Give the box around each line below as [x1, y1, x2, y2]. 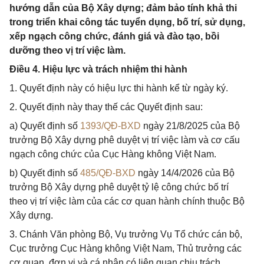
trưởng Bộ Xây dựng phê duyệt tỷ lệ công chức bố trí [9, 182, 229, 192]
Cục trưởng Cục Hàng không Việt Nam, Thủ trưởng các [9, 243, 242, 253]
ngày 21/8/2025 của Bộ [141, 121, 240, 131]
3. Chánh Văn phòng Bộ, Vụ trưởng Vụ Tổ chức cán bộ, [9, 229, 242, 239]
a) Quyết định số [9, 121, 80, 131]
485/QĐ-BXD [80, 168, 136, 178]
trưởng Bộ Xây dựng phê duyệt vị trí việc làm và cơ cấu [9, 135, 240, 145]
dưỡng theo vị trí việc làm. [9, 45, 126, 55]
